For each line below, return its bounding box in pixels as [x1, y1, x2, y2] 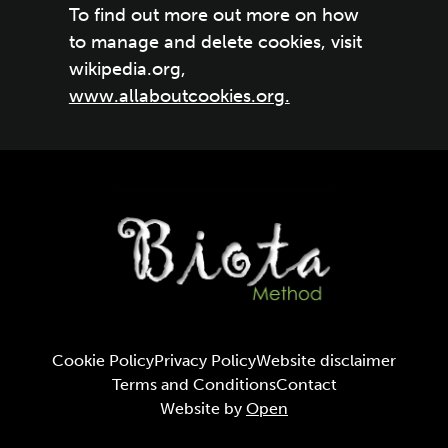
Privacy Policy [154, 351, 256, 371]
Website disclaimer [256, 351, 396, 371]
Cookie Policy [52, 351, 154, 371]
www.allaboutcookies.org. [68, 85, 290, 107]
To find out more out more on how [68, 4, 359, 26]
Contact [275, 375, 337, 395]
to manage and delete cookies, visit [68, 31, 362, 53]
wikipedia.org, [68, 58, 186, 80]
